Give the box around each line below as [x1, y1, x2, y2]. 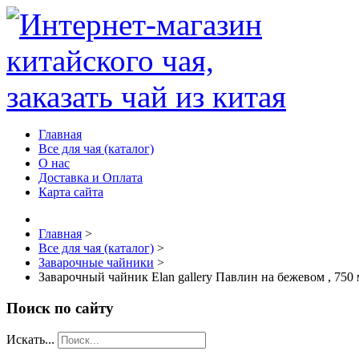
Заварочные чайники [38, 256, 154, 269]
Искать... [6, 333, 54, 347]
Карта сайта [38, 185, 103, 199]
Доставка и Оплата [38, 171, 143, 184]
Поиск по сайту [6, 299, 114, 317]
